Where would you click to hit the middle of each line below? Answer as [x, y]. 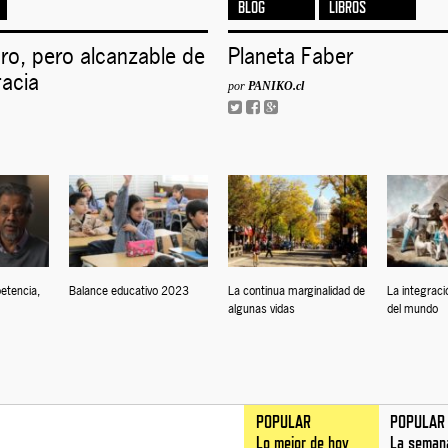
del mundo [412, 308]
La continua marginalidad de [296, 290]
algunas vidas [261, 308]
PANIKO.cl [275, 85]
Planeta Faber [290, 55]
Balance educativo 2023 [128, 290]
